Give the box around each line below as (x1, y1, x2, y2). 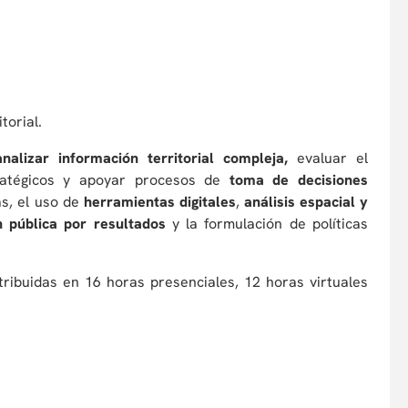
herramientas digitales (83, 192, 236, 211)
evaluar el (287, 148, 368, 168)
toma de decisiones (229, 170, 368, 189)
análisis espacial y (239, 192, 368, 211)
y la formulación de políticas (165, 214, 368, 233)
